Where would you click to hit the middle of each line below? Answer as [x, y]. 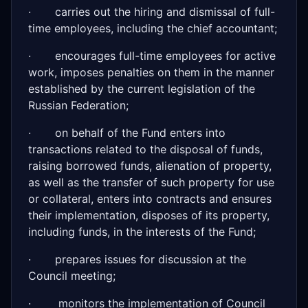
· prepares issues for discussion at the [137, 259]
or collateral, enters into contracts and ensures [150, 199]
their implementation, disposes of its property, [149, 215]
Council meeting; [72, 276]
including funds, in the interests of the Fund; [142, 232]
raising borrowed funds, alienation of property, [150, 166]
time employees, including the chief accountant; [153, 28]
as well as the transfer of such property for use [151, 182]
